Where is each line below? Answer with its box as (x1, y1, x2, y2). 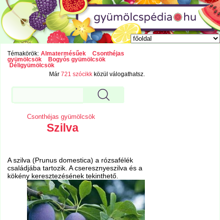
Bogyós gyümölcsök (48, 56, 106, 63)
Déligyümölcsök (9, 62, 55, 69)
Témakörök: (7, 51, 39, 57)
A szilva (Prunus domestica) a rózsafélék (7, 156, 134, 165)
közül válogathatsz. (92, 71, 145, 78)
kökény (7, 172, 32, 180)
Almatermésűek (40, 51, 86, 57)
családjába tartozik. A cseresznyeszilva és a (7, 164, 143, 172)
